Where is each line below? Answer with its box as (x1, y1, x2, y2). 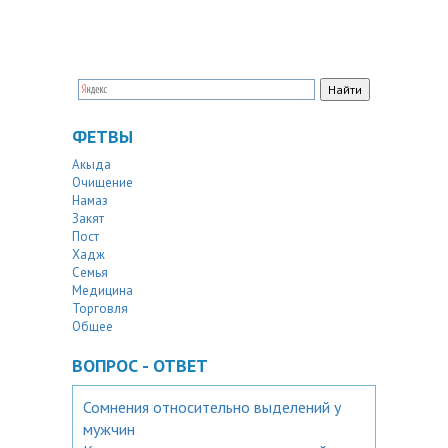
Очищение (72, 174, 133, 191)
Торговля (72, 300, 128, 317)
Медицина (72, 282, 133, 299)
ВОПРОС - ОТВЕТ (72, 354, 208, 377)
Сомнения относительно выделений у (83, 397, 341, 417)
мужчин (83, 419, 135, 439)
